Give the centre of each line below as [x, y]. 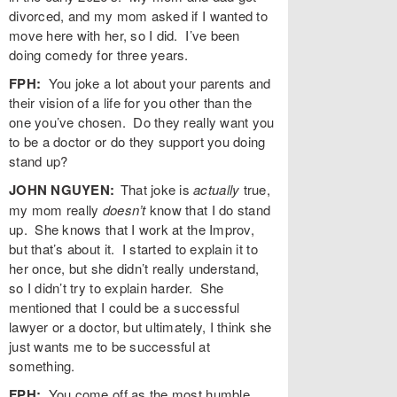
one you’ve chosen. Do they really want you [142, 121]
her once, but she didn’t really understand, [134, 268]
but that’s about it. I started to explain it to [133, 248]
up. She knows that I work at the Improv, [132, 229]
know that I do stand [208, 209]
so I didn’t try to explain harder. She [117, 287]
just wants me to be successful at [109, 346]
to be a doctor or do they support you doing [137, 141]
